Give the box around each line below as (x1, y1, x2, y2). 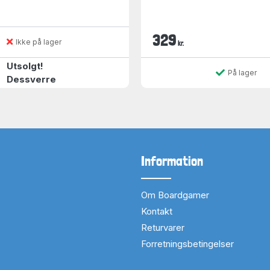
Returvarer (141, 221, 184, 233)
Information (141, 152, 203, 169)
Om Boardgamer (141, 189, 209, 201)
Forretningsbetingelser (141, 237, 234, 250)
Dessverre (6, 73, 56, 85)
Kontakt (141, 205, 172, 217)
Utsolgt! (6, 60, 43, 72)
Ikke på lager (15, 37, 61, 46)
